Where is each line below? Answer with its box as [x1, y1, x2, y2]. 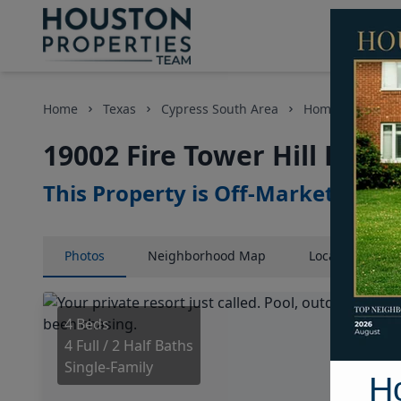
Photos [64, 247, 105, 264]
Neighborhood [148, 247, 235, 264]
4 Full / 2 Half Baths [64, 336, 193, 355]
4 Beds [64, 314, 109, 334]
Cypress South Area [161, 100, 278, 117]
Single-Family [64, 357, 153, 377]
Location [309, 247, 359, 264]
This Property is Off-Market [43, 178, 334, 208]
